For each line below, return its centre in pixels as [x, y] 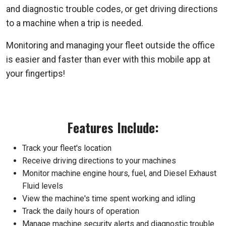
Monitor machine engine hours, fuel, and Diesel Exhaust [119, 173]
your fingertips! [36, 73]
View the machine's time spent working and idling [109, 198]
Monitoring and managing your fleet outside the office [110, 45]
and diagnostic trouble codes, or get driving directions [112, 9]
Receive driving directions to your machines [99, 160]
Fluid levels [43, 186]
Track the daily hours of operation [81, 211]
